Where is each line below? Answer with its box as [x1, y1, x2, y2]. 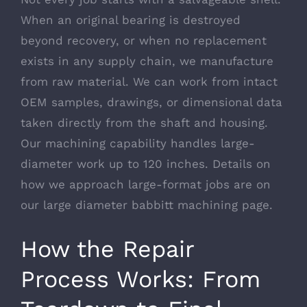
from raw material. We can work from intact [21, 74, 278, 88]
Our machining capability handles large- [21, 136, 255, 150]
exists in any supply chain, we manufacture [21, 53, 273, 68]
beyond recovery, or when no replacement [21, 33, 267, 47]
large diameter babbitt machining [43, 197, 238, 212]
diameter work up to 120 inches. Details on [21, 156, 271, 171]
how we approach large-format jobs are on [21, 177, 271, 191]
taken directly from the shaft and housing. [21, 115, 268, 130]
